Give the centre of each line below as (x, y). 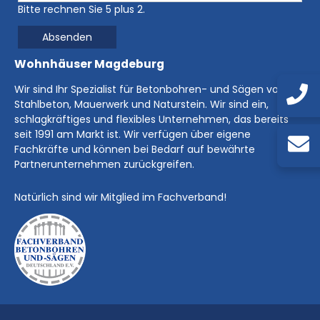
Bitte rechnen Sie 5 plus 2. (81, 10)
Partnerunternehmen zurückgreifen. (104, 165)
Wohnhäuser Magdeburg (89, 64)
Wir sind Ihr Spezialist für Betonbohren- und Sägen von (150, 90)
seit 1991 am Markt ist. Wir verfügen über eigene (132, 135)
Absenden (67, 37)
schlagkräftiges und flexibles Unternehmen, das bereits (151, 120)
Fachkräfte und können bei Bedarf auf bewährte (135, 150)
